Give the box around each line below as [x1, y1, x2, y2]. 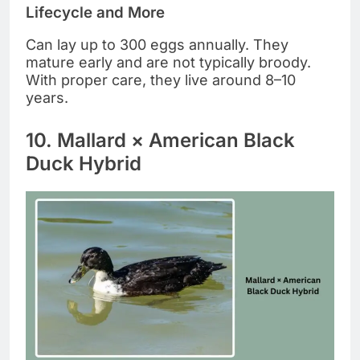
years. [26, 89, 68, 107]
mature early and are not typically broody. [26, 54, 311, 72]
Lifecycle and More [26, 2, 165, 22]
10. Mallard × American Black [26, 129, 295, 153]
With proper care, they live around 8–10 [26, 72, 296, 89]
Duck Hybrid [26, 152, 141, 176]
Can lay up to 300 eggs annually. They [26, 36, 288, 54]
